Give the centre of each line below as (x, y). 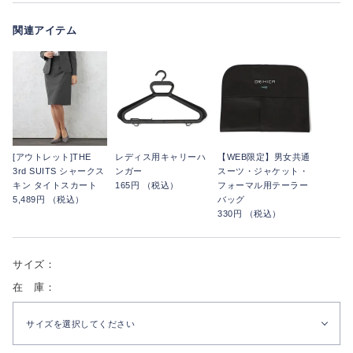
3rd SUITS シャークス (59, 171)
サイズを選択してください (80, 323)
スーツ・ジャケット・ (263, 171)
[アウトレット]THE (52, 156)
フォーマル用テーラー (263, 185)
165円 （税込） (147, 185)
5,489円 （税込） (48, 199)
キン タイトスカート (55, 185)
